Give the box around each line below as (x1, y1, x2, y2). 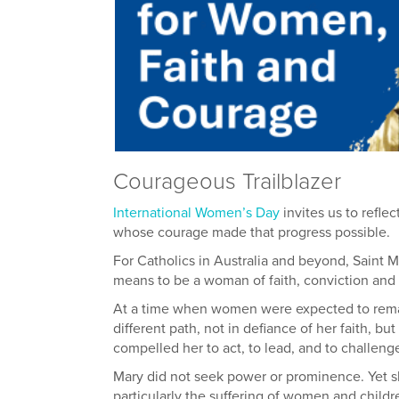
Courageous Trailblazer (113, 167, 341, 195)
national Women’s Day (142, 203, 280, 222)
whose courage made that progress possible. (113, 223, 390, 241)
